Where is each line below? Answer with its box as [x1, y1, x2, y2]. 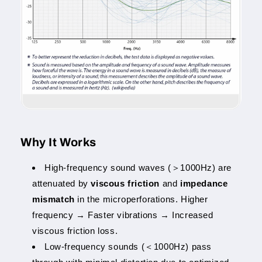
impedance [180, 178, 228, 188]
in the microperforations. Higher [74, 194, 208, 204]
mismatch [32, 194, 75, 204]
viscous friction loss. [32, 225, 118, 236]
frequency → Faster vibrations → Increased [32, 209, 213, 220]
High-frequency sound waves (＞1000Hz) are [44, 162, 232, 173]
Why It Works [20, 136, 96, 149]
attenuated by [32, 178, 91, 188]
